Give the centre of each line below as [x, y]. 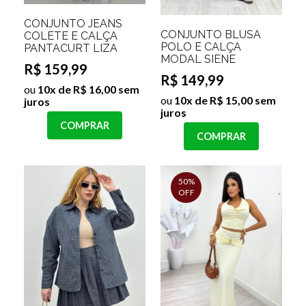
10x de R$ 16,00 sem [87, 89]
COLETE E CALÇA [71, 36]
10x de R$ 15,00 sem [224, 100]
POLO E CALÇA [201, 46]
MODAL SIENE [198, 59]
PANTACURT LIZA [71, 48]
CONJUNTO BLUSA [211, 34]
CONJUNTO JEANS [73, 24]
